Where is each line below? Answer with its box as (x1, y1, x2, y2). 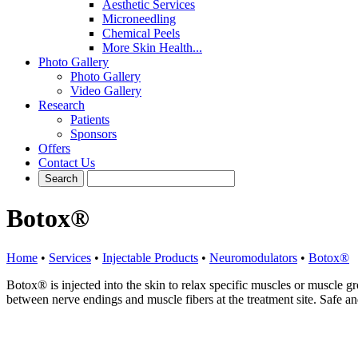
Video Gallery (70, 84, 141, 97)
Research (38, 98, 85, 112)
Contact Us (38, 156, 95, 169)
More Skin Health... (102, 41, 202, 54)
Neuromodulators (209, 250, 297, 265)
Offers (38, 141, 70, 155)
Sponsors (70, 127, 117, 141)
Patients (70, 113, 109, 126)
